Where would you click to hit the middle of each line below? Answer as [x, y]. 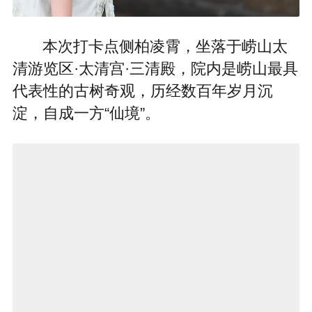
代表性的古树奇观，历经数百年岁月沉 [142, 92]
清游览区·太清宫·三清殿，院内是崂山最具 [155, 69]
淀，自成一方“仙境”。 [86, 114]
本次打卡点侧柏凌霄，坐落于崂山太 [165, 47]
